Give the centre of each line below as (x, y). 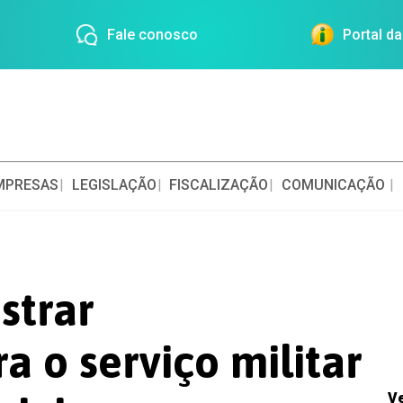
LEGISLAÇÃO (114, 185)
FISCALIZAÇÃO (219, 185)
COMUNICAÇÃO (334, 185)
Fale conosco (152, 35)
